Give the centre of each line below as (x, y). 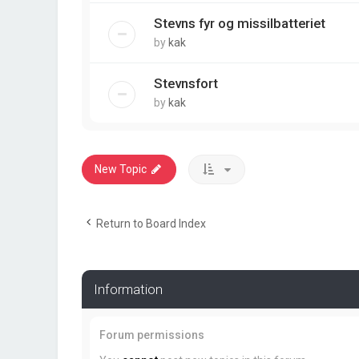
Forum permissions (152, 335)
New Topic (121, 169)
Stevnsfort (186, 83)
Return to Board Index (151, 224)
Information (128, 289)
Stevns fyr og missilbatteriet (240, 23)
